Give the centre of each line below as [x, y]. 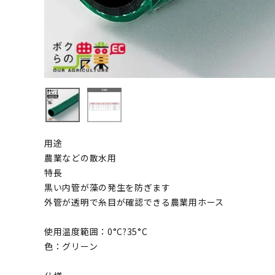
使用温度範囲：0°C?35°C [96, 231]
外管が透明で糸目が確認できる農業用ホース [134, 202]
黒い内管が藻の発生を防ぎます [107, 187]
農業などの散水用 [80, 158]
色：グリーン [71, 246]
